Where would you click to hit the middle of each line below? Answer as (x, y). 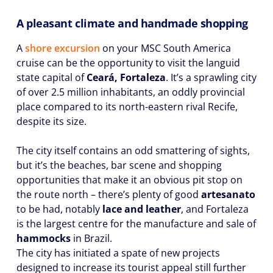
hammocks (44, 238)
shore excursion (62, 48)
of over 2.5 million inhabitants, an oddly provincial (131, 92)
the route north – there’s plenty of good (109, 194)
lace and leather (142, 209)
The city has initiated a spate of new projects (118, 253)
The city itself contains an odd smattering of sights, (133, 151)
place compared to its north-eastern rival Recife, (127, 107)
